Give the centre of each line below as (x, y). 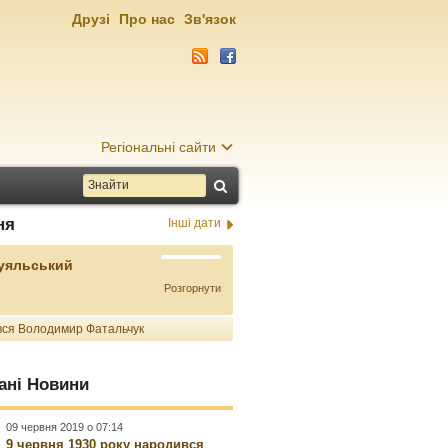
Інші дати (194, 223)
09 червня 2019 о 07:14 (65, 427)
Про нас (147, 19)
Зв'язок (210, 19)
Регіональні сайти (158, 147)
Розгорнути (192, 288)
